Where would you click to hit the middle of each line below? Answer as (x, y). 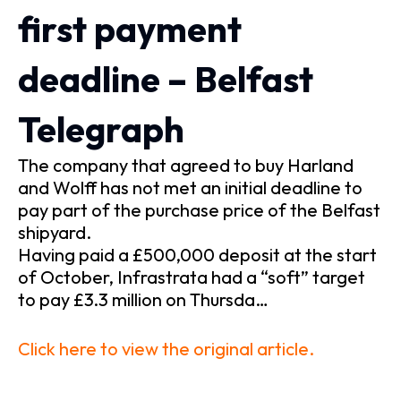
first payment (130, 28)
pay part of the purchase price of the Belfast (199, 209)
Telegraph (101, 128)
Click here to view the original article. (166, 348)
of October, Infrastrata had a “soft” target (192, 277)
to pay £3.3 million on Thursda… (143, 299)
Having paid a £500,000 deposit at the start (197, 254)
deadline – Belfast (166, 78)
